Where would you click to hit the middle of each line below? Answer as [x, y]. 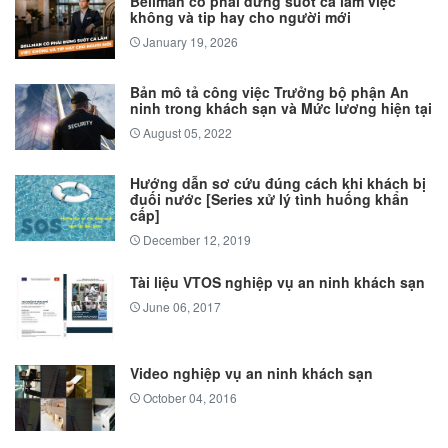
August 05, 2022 [186, 133]
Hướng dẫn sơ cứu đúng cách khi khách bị [278, 183]
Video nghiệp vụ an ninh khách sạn [251, 373]
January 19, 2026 [189, 42]
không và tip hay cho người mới [240, 17]
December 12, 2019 [195, 240]
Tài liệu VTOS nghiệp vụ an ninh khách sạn [277, 282]
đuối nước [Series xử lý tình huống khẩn [269, 199]
